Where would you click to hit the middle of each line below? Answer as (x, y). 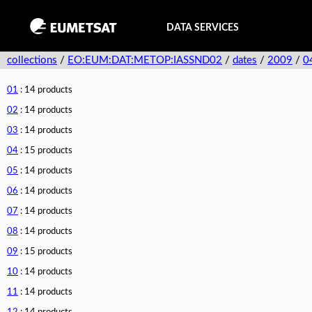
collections (32, 60)
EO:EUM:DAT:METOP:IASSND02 (145, 60)
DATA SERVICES (203, 28)
